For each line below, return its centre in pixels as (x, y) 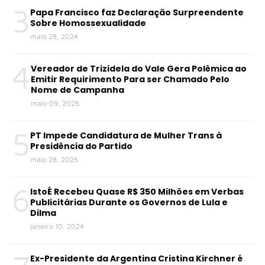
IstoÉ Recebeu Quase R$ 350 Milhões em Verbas (137, 191)
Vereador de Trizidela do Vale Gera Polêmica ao (139, 68)
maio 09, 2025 (55, 103)
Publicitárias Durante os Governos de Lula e (129, 202)
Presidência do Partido (81, 146)
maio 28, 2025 (54, 159)
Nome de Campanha (77, 90)
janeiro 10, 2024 (57, 226)
